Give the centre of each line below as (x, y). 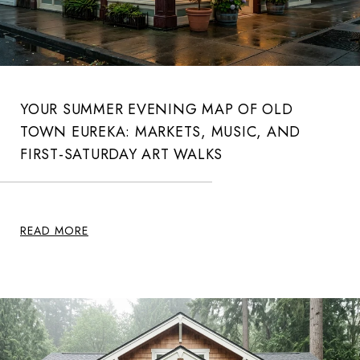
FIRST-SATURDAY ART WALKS (121, 155)
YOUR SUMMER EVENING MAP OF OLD (157, 110)
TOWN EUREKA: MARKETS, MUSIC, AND (160, 132)
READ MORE (54, 231)
